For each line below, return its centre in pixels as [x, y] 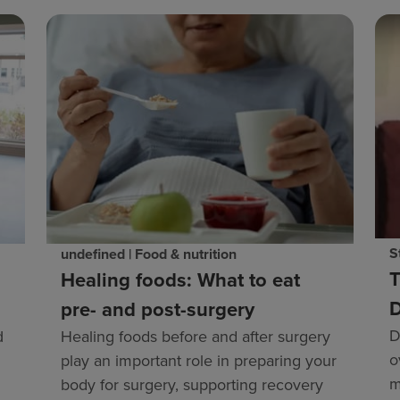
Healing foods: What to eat [180, 279]
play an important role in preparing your [199, 360]
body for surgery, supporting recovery [192, 384]
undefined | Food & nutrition [149, 254]
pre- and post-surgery [158, 308]
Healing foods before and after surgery [196, 336]
